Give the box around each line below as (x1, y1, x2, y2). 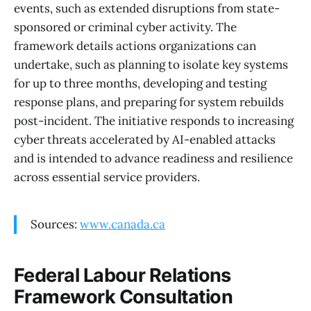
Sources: (31, 217, 80, 233)
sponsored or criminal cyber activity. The (14, 19, 237, 35)
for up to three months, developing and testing (14, 76, 267, 92)
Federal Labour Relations (14, 263, 231, 287)
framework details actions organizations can (14, 38, 256, 54)
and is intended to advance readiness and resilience (14, 151, 293, 167)
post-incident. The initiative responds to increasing (14, 113, 294, 129)
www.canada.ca (80, 217, 165, 233)
